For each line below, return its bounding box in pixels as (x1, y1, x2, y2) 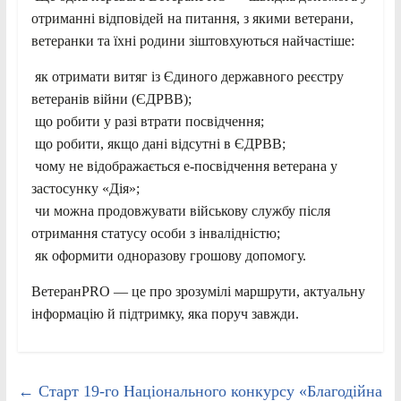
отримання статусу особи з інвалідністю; (30, 225, 280, 241)
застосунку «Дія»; (30, 180, 140, 196)
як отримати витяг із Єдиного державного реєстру (30, 68, 344, 84)
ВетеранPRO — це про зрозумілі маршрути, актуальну (30, 283, 365, 299)
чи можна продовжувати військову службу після (30, 202, 330, 218)
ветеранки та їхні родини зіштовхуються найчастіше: (30, 32, 354, 48)
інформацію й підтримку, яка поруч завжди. (30, 305, 299, 321)
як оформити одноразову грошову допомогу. (30, 247, 306, 263)
